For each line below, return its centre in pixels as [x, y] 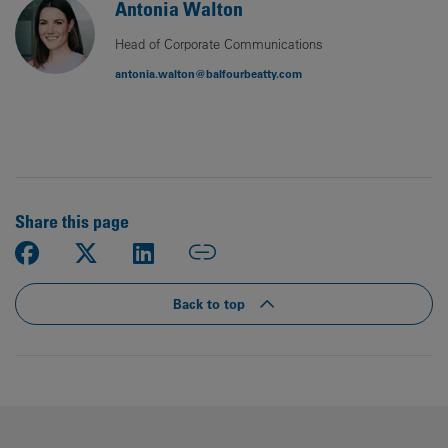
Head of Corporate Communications [219, 44]
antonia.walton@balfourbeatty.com [208, 74]
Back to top [211, 304]
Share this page [72, 221]
